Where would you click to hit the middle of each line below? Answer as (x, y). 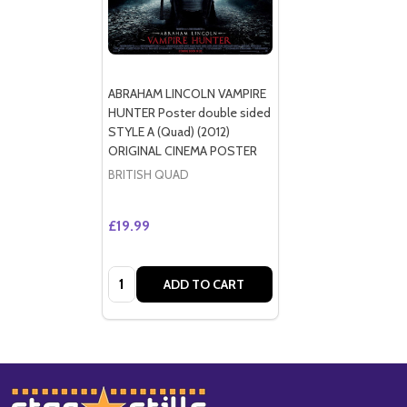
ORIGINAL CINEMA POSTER (182, 150)
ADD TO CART (204, 284)
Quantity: (136, 276)
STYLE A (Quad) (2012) (169, 131)
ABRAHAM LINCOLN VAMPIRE (187, 93)
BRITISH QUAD (148, 174)
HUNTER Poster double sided (189, 112)
